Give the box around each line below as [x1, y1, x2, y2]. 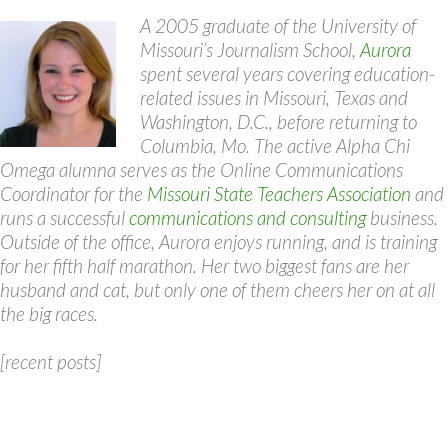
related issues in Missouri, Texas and [140, 86, 408, 109]
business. [366, 206, 438, 229]
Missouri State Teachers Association [147, 182, 411, 205]
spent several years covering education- [140, 62, 435, 85]
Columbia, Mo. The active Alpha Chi [140, 134, 410, 157]
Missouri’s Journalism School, [140, 38, 360, 61]
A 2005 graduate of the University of [140, 14, 416, 37]
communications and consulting [129, 206, 366, 229]
